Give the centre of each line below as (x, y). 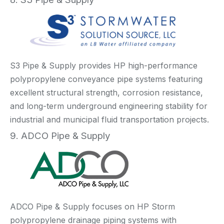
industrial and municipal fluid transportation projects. (109, 119)
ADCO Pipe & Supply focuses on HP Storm (92, 206)
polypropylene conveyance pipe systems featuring (106, 79)
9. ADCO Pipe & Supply (60, 135)
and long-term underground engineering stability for (109, 106)
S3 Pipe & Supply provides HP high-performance (104, 65)
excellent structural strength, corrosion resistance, (106, 92)
